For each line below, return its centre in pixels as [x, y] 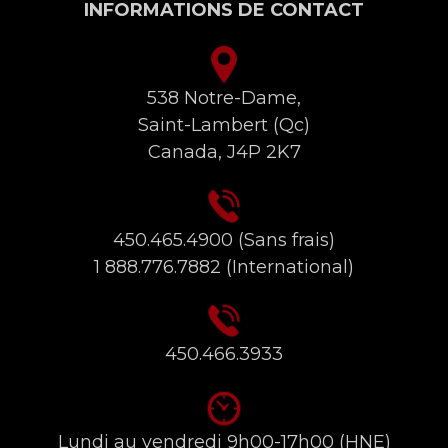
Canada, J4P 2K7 [224, 151]
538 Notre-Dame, [224, 97]
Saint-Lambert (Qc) [224, 124]
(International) [287, 266]
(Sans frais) [284, 239]
